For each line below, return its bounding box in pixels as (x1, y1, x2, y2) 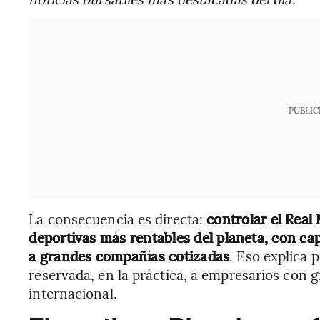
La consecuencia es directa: (29, 209, 207, 228)
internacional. (29, 284, 117, 302)
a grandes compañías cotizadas (29, 246, 230, 265)
